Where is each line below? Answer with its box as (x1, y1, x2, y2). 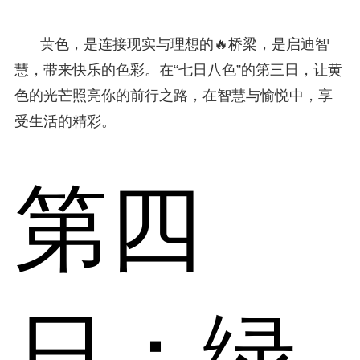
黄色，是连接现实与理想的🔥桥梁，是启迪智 (39, 35, 329, 52)
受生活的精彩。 (14, 112, 116, 129)
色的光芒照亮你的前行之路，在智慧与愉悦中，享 (14, 87, 333, 104)
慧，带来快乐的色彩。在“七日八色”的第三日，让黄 (14, 61, 342, 78)
